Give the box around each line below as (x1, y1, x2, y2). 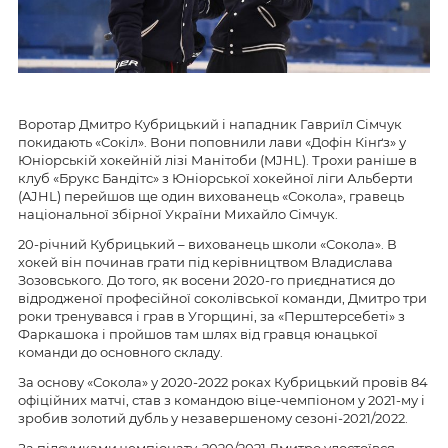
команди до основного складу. (18, 343, 223, 360)
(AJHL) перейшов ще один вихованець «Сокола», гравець (18, 187, 404, 204)
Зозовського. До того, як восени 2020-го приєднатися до (18, 271, 395, 288)
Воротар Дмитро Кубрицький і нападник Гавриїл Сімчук (18, 115, 402, 132)
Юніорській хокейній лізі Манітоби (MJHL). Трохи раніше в (18, 151, 417, 168)
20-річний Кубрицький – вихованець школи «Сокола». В (18, 235, 397, 252)
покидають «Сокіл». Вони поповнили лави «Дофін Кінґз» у (18, 133, 406, 150)
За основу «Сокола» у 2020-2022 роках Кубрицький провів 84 (18, 373, 428, 390)
